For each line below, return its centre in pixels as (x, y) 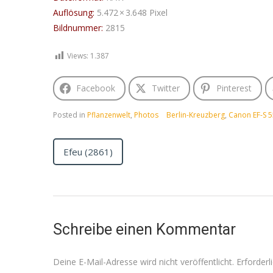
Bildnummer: (78, 28)
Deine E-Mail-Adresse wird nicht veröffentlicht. (144, 262)
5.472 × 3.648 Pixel (131, 12)
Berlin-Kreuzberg (196, 115)
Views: (78, 56)
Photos (146, 115)
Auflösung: (74, 12)
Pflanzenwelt (109, 115)
